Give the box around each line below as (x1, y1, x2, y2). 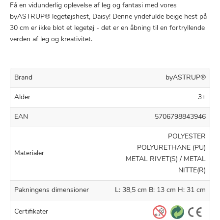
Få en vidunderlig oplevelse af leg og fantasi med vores (10, 1, 177, 9)
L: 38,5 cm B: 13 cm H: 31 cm (115, 186, 206, 194)
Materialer (14, 150, 44, 158)
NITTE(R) (178, 166, 206, 174)
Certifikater (14, 208, 48, 216)
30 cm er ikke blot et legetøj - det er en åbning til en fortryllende (10, 24, 205, 32)
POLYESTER (168, 133, 206, 140)
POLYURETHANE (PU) (137, 144, 206, 152)
